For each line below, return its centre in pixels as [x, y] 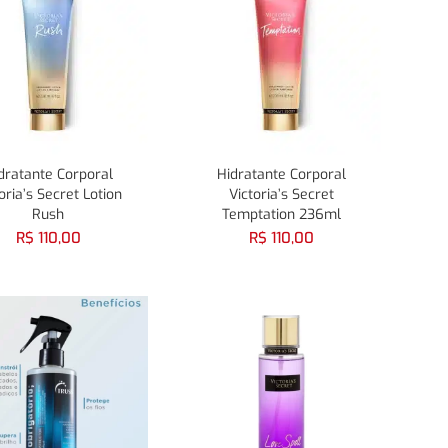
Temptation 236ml [281, 215]
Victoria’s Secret [281, 195]
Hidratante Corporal [281, 175]
